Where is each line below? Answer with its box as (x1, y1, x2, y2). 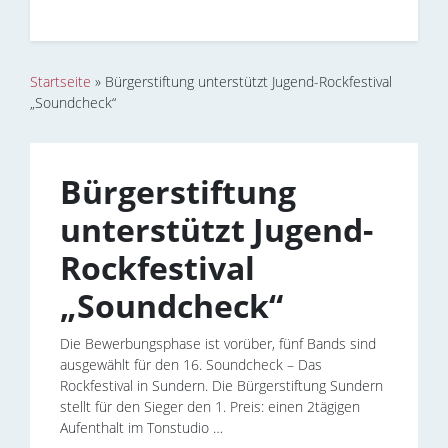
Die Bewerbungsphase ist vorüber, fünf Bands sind (60, 333, 376, 353)
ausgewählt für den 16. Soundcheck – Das (60, 354, 322, 374)
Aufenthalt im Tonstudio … (60, 417, 223, 437)
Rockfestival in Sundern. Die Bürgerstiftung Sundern (60, 375, 383, 395)
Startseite (30, 71, 91, 91)
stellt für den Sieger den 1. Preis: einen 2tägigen (60, 396, 360, 416)
